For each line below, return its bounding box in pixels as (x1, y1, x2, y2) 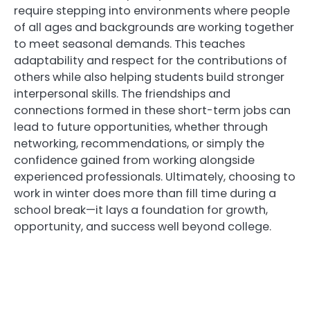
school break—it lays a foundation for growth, (14, 202, 268, 219)
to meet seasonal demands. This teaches (14, 36, 245, 53)
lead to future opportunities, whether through (14, 119, 268, 136)
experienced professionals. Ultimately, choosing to (14, 169, 295, 185)
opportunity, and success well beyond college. (14, 219, 271, 235)
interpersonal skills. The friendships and (14, 86, 230, 102)
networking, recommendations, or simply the (14, 136, 264, 152)
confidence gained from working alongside (14, 152, 255, 169)
